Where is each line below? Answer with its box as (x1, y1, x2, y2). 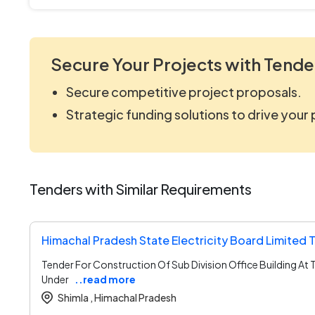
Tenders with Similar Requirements (30, 179, 252, 198)
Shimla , (58, 290, 93, 304)
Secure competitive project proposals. (66, 83, 302, 100)
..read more (75, 272, 136, 285)
